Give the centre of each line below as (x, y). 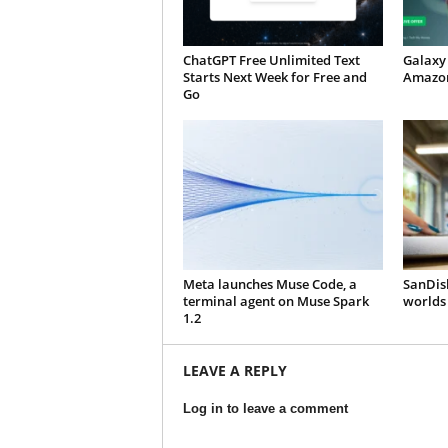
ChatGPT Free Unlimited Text (271, 60)
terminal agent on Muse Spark (275, 301)
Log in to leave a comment (265, 408)
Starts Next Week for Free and (274, 77)
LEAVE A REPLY (234, 370)
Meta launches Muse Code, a (269, 284)
